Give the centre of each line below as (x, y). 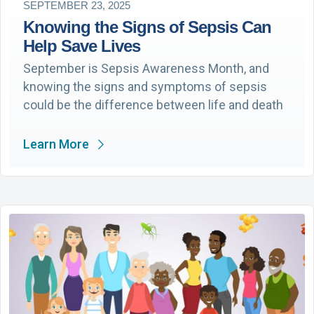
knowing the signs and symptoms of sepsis (145, 86)
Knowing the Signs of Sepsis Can (147, 27)
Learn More (56, 144)
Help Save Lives (82, 46)
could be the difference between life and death (153, 104)
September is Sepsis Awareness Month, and (146, 68)
